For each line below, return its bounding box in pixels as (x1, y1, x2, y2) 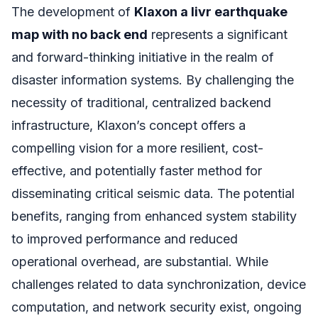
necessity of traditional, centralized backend (11, 94, 271, 110)
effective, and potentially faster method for (11, 163, 262, 178)
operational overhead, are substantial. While (11, 253, 268, 269)
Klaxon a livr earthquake (134, 4, 287, 19)
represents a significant (148, 26, 287, 42)
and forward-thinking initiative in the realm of (11, 49, 274, 65)
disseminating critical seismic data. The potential (11, 185, 295, 201)
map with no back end (11, 26, 148, 42)
